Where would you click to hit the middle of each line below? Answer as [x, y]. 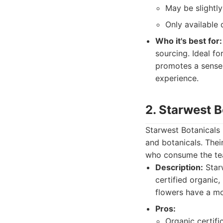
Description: [179, 167]
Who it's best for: [189, 41]
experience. [177, 78]
